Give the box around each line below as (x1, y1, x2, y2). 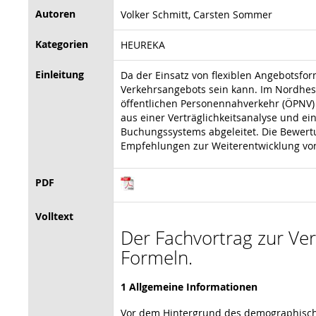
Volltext (35, 209, 73, 223)
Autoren (35, 6, 75, 20)
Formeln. (121, 244, 193, 270)
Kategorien (35, 37, 88, 51)
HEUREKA (121, 37, 165, 51)
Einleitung (35, 67, 84, 81)
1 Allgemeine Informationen (121, 279, 257, 293)
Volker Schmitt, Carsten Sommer (121, 7, 272, 21)
